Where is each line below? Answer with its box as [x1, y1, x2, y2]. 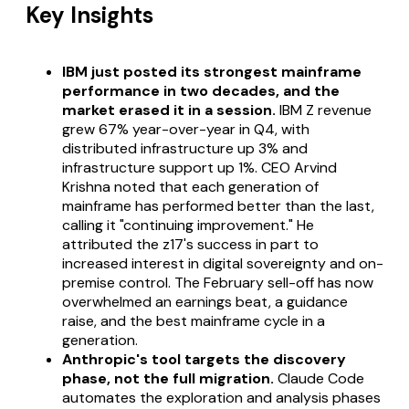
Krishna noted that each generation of [62, 176, 319, 196]
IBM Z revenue [276, 100, 372, 120]
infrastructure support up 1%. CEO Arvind [62, 157, 337, 177]
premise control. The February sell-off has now [62, 272, 373, 292]
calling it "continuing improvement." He [62, 215, 314, 235]
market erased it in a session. [62, 100, 276, 120]
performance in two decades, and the [62, 80, 340, 100]
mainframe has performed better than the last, [62, 195, 374, 215]
